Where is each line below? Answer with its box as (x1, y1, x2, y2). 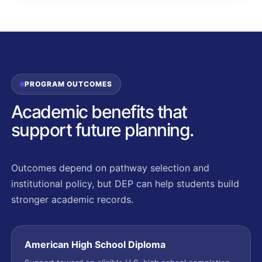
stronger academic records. (11, 194, 133, 205)
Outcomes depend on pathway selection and (11, 162, 209, 174)
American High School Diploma (24, 239, 166, 250)
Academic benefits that (11, 101, 187, 122)
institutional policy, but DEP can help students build (11, 178, 239, 189)
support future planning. (11, 119, 194, 140)
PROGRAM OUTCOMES (24, 80, 113, 88)
